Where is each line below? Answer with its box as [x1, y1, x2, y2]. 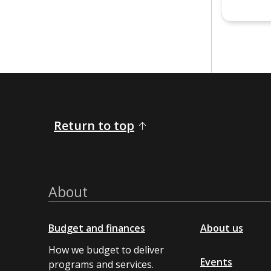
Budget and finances [48, 221, 145, 235]
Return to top [54, 117, 134, 134]
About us [200, 221, 243, 235]
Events [200, 255, 232, 269]
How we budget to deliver [48, 243, 164, 256]
